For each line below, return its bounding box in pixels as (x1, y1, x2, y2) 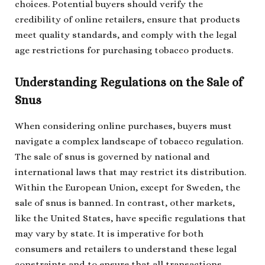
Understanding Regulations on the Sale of (15, 76, 243, 89)
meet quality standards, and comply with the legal (15, 29, 237, 40)
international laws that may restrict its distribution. (15, 167, 246, 178)
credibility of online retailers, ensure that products (15, 14, 240, 25)
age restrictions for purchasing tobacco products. (15, 44, 233, 56)
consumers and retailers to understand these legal (15, 244, 237, 255)
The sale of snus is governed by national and (15, 151, 210, 163)
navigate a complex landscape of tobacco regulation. (15, 136, 243, 147)
